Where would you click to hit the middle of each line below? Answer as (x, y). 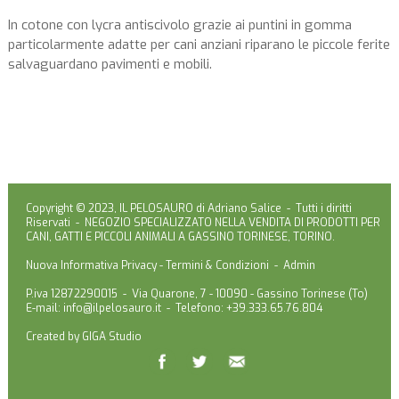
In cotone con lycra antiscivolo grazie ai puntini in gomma (179, 24)
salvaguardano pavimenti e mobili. (111, 64)
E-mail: (44, 308)
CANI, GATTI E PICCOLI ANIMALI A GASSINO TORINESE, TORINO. (180, 236)
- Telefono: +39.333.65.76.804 (241, 308)
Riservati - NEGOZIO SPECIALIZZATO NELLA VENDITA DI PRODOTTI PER (203, 222)
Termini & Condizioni (217, 265)
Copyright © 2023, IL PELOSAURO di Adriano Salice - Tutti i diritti (188, 208)
